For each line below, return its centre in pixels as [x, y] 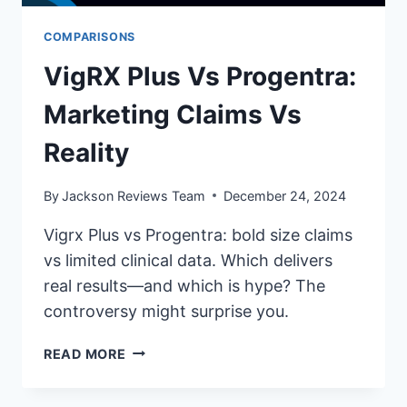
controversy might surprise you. [166, 311]
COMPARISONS [89, 36]
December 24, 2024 [285, 195]
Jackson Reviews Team [134, 195]
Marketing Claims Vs [173, 115]
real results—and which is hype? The [184, 285]
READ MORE [85, 353]
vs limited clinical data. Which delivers [188, 260]
